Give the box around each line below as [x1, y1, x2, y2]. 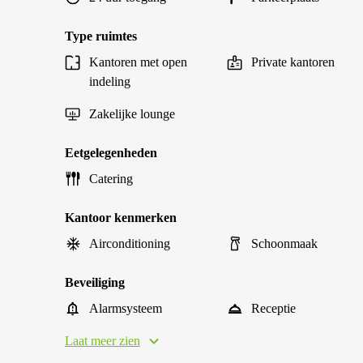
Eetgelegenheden [65, 146, 157, 160]
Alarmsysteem [89, 301, 162, 315]
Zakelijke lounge [89, 107, 175, 121]
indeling [89, 75, 130, 88]
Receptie [251, 301, 296, 315]
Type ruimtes [65, 29, 137, 43]
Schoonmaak [251, 237, 318, 250]
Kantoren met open [89, 55, 187, 69]
